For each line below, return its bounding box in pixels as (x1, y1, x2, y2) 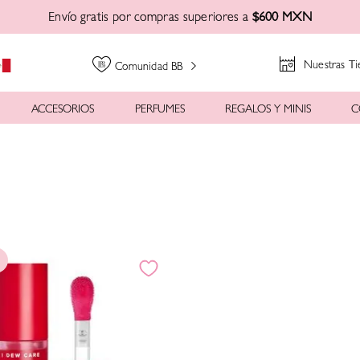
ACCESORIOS (31, 104, 95, 116)
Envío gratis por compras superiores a (48, 12, 252, 25)
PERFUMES (134, 104, 185, 116)
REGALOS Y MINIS (224, 104, 311, 116)
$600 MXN (252, 12, 312, 25)
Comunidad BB (115, 62, 183, 73)
